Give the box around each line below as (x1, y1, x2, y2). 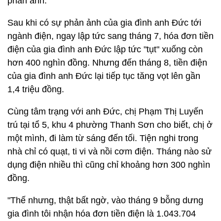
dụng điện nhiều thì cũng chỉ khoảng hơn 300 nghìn (7, 160, 210, 170)
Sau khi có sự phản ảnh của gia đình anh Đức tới (7, 18, 201, 28)
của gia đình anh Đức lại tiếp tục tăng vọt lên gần (7, 71, 200, 81)
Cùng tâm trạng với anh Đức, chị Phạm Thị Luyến (7, 107, 203, 116)
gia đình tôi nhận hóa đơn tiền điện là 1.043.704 (7, 209, 196, 219)
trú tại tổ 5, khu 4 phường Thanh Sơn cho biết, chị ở (7, 120, 213, 130)
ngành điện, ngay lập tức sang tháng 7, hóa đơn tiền (7, 31, 214, 41)
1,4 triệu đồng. (7, 84, 64, 94)
